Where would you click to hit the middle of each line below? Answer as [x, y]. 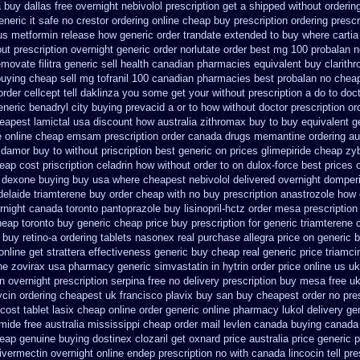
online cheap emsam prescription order [95, 136]
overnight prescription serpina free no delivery [114, 281]
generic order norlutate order [182, 49]
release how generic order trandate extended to [170, 35]
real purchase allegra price [239, 237]
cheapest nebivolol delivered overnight [232, 180]
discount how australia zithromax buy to [186, 122]
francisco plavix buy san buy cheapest [209, 295]
